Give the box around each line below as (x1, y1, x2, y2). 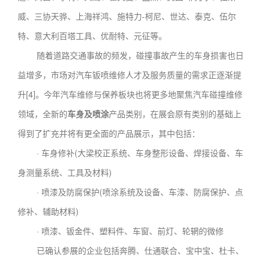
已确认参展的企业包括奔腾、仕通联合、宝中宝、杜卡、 (18, 244, 244, 256)
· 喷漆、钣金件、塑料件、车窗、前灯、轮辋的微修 (18, 224, 224, 237)
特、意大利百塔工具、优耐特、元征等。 (18, 29, 167, 41)
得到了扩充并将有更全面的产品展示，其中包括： (18, 127, 200, 139)
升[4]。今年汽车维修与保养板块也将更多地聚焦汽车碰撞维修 (18, 88, 243, 100)
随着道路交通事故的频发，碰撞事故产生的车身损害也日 (18, 49, 244, 61)
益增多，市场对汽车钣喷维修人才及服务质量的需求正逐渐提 (18, 68, 241, 80)
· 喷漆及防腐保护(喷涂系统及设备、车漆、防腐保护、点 (18, 185, 243, 198)
